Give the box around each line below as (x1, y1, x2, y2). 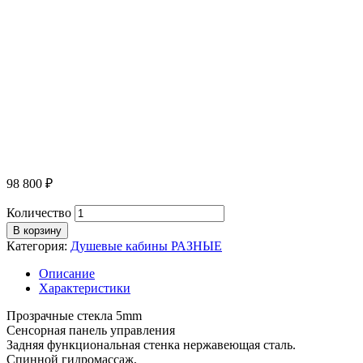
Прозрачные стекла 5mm (6, 308, 142, 322)
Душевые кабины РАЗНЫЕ (70, 238, 222, 253)
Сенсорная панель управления (6, 322, 175, 337)
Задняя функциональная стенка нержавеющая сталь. (6, 337, 296, 352)
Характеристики (39, 280, 130, 295)
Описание (39, 266, 95, 280)
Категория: (6, 238, 70, 253)
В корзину (13, 224, 62, 237)
